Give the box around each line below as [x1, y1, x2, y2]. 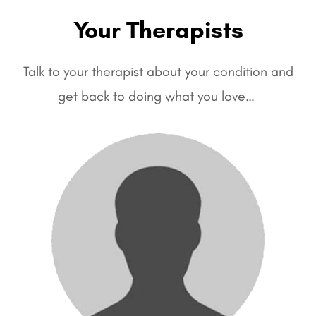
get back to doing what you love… [58, 87, 258, 105]
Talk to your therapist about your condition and [23, 63, 293, 80]
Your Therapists [73, 16, 243, 44]
